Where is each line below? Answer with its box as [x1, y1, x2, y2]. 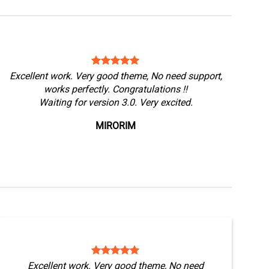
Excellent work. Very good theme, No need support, [9, 70, 222, 82]
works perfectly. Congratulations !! [44, 83, 188, 95]
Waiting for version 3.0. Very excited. [38, 97, 193, 108]
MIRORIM [95, 120, 136, 131]
